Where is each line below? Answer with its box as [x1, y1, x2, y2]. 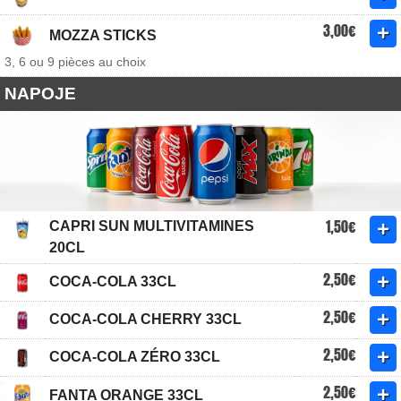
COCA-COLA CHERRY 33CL [49, 311, 242, 327]
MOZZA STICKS [49, 28, 157, 43]
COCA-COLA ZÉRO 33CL [49, 349, 220, 364]
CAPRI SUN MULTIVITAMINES [49, 218, 254, 234]
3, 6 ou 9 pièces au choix [4, 55, 146, 69]
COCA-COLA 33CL [49, 274, 176, 289]
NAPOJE [4, 84, 76, 103]
